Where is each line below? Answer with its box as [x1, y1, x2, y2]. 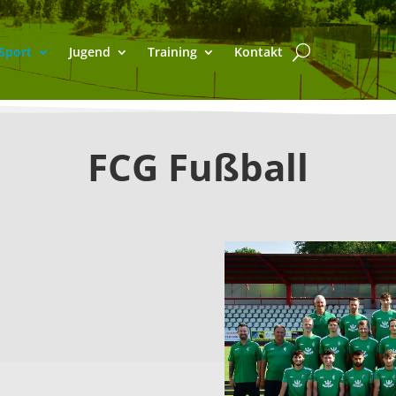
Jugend [68, 43, 110, 61]
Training [147, 43, 197, 61]
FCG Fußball [87, 141, 308, 192]
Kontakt [233, 43, 283, 61]
